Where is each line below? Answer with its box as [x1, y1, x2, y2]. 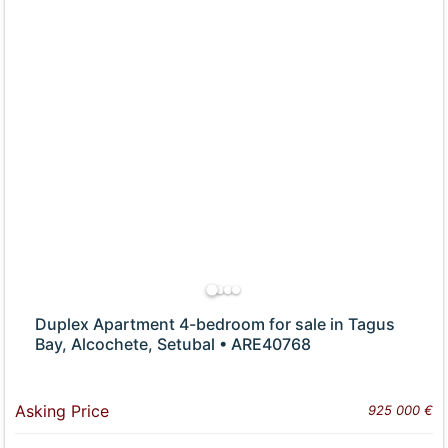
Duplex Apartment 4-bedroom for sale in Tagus [35, 314, 396, 335]
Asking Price [15, 401, 110, 422]
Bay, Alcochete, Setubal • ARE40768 [35, 334, 312, 355]
